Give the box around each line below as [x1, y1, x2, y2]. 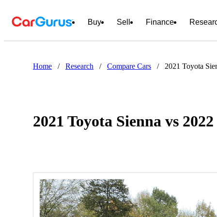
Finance [146, 18, 174, 26]
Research [65, 62, 93, 70]
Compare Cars [107, 62, 151, 70]
